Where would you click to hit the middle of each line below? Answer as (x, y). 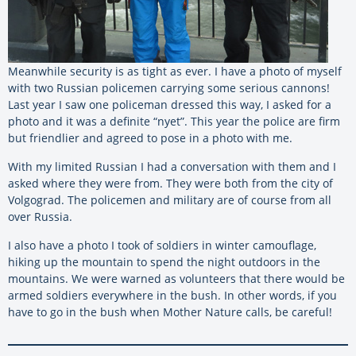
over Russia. (40, 217)
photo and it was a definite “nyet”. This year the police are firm (174, 122)
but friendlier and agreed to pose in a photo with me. (150, 138)
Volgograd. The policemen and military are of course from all (170, 200)
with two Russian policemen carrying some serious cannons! (169, 88)
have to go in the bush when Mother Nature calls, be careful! (170, 312)
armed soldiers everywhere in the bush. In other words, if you (172, 296)
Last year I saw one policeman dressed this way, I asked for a (170, 105)
